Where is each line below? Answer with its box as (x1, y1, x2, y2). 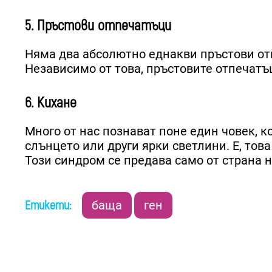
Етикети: (25, 197, 75, 213)
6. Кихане (25, 93, 76, 112)
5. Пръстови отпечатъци (25, 16, 171, 35)
